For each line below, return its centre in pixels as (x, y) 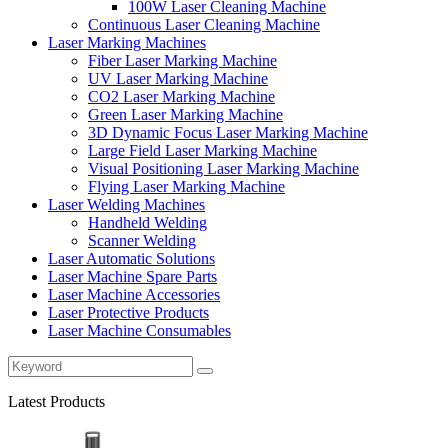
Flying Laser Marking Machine (186, 186)
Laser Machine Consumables (139, 330)
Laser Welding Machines (126, 204)
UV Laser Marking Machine (178, 78)
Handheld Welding (147, 222)
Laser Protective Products (128, 312)
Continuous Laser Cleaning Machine (204, 24)
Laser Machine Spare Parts (132, 276)
